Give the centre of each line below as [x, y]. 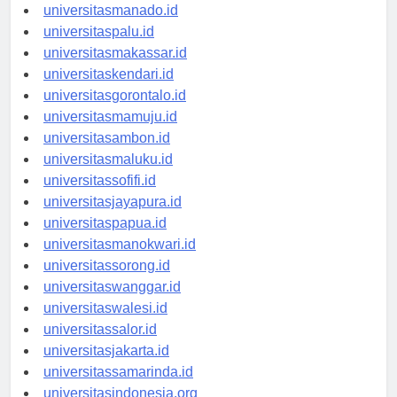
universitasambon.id [107, 138]
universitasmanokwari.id [120, 245]
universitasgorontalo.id [115, 96]
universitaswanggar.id [112, 287]
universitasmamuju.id [110, 117]
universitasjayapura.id [113, 202]
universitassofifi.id [100, 181]
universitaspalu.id [99, 32]
